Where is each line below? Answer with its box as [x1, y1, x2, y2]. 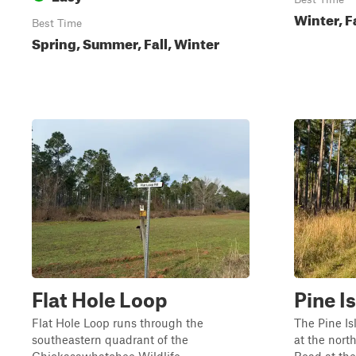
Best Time [32, 17, 82, 29]
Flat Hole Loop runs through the [32, 315, 203, 330]
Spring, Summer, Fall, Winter [32, 31, 219, 52]
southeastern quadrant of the [32, 332, 188, 346]
